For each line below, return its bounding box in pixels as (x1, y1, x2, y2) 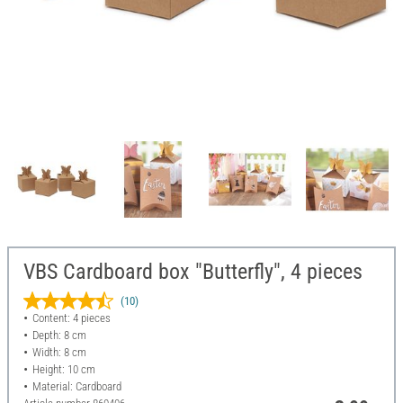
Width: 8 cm (31, 345, 86, 360)
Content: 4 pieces (31, 311, 111, 326)
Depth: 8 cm (31, 328, 86, 343)
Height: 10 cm (31, 363, 95, 377)
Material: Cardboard (31, 380, 121, 394)
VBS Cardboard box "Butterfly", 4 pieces (23, 259, 363, 285)
